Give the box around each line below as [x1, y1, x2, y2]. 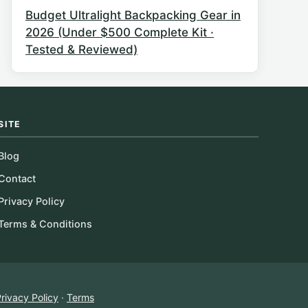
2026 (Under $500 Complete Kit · [25, 25, 214, 39]
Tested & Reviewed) [25, 42, 137, 56]
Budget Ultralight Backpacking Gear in [25, 8, 241, 22]
